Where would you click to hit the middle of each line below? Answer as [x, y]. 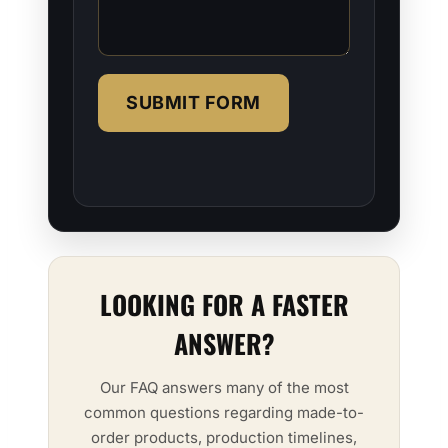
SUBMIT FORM [193, 102]
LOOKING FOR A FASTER [224, 304]
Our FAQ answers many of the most [224, 387]
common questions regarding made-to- [224, 412]
